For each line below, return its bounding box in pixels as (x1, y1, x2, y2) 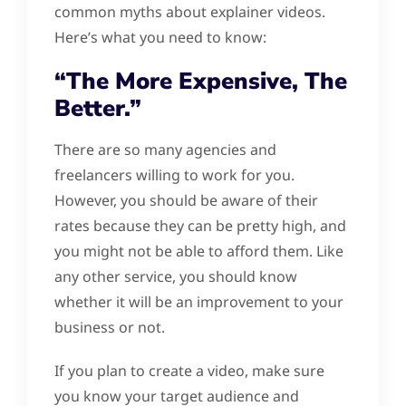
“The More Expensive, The (54, 64, 347, 97)
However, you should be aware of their (54, 189, 318, 210)
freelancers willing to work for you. (54, 164, 295, 185)
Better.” (54, 92, 141, 124)
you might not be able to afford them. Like (54, 240, 343, 261)
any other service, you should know (54, 266, 297, 286)
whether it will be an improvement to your (54, 291, 343, 312)
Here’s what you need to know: (54, 26, 266, 47)
